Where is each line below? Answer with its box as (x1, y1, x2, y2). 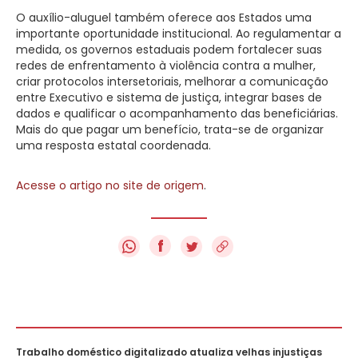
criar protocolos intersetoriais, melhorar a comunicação (16, 73, 328, 89)
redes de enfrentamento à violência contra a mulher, (16, 57, 316, 74)
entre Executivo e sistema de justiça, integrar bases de (16, 89, 322, 105)
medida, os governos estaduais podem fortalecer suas (16, 41, 322, 58)
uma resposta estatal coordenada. (16, 137, 211, 153)
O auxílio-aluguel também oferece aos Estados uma (16, 9, 312, 26)
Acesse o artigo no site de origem (16, 177, 204, 193)
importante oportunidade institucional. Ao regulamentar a (16, 25, 341, 42)
